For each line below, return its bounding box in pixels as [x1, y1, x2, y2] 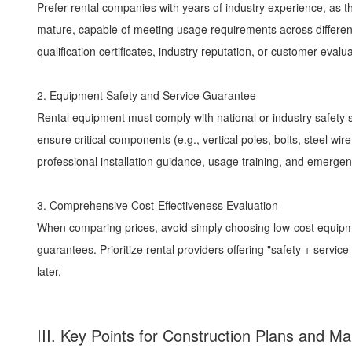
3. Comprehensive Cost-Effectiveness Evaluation [37, 197, 284, 213]
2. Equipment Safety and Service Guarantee [37, 87, 262, 103]
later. [37, 263, 68, 279]
